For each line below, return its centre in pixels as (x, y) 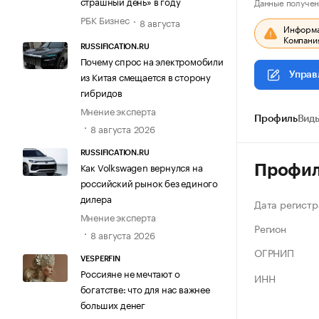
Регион (270, 228)
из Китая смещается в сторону (145, 76)
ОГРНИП (274, 252)
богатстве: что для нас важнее (145, 289)
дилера (96, 198)
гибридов (101, 91)
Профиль (276, 119)
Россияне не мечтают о (130, 273)
